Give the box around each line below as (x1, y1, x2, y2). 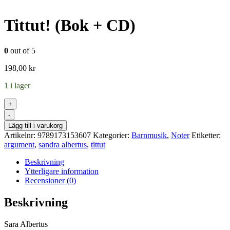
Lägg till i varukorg (8, 121, 63, 129)
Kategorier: (93, 130, 131, 140)
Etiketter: (191, 130, 221, 140)
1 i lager (4, 81, 30, 90)
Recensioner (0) (25, 176, 76, 185)
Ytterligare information (25, 166, 99, 176)
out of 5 (8, 46, 35, 55)
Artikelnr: (4, 130, 37, 140)
